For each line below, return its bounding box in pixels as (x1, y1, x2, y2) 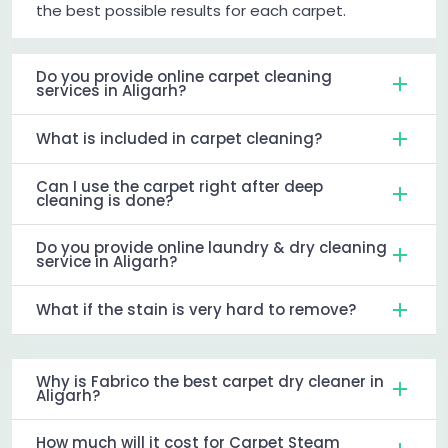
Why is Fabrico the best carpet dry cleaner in (36, 370, 384, 392)
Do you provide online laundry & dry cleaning (36, 236, 387, 258)
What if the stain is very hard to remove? (36, 298, 356, 320)
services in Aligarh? (36, 79, 186, 101)
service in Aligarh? (36, 250, 177, 272)
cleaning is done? (36, 189, 173, 211)
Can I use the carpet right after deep (36, 175, 323, 197)
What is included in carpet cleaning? (36, 127, 322, 149)
